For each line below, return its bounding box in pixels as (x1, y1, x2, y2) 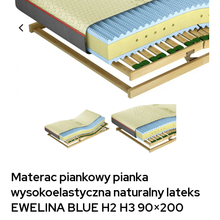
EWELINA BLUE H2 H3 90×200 (11, 200, 184, 216)
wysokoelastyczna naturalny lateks (11, 185, 200, 200)
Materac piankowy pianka (11, 169, 149, 185)
